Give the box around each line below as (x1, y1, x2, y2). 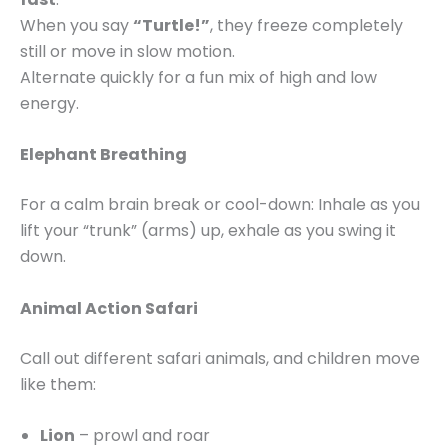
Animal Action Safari (20, 296, 198, 320)
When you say (20, 13, 133, 37)
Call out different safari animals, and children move (20, 346, 420, 370)
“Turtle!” (133, 13, 210, 37)
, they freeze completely (210, 13, 403, 37)
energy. (20, 91, 79, 115)
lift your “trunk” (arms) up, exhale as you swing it (20, 219, 396, 243)
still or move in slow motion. (20, 39, 235, 63)
